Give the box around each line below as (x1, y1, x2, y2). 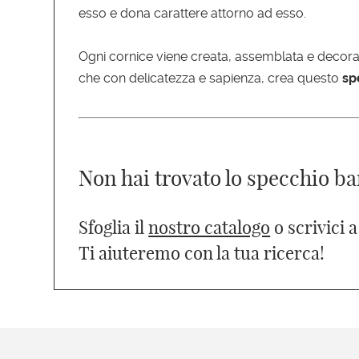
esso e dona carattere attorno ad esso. (79, 6, 307, 22)
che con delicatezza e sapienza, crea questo (79, 71, 343, 87)
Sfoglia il (79, 216, 149, 240)
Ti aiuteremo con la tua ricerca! (79, 242, 325, 265)
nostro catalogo (148, 216, 271, 240)
